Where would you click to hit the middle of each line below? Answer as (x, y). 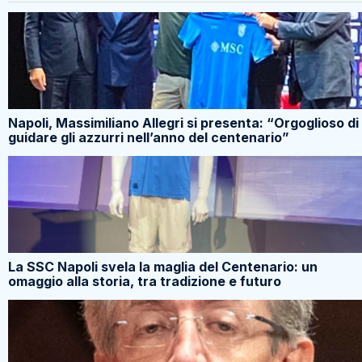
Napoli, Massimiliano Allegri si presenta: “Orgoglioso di (183, 122)
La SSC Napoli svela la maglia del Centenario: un (163, 266)
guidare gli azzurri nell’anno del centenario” (149, 137)
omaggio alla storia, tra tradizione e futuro (145, 281)
